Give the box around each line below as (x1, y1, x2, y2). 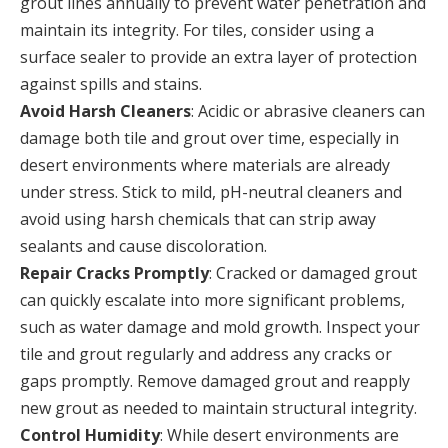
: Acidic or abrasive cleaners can (191, 100, 425, 122)
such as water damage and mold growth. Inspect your (20, 316, 420, 338)
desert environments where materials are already (20, 154, 390, 176)
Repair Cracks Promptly (20, 262, 209, 284)
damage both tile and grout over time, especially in (20, 127, 399, 149)
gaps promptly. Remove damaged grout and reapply (20, 370, 410, 392)
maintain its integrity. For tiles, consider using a (20, 19, 374, 41)
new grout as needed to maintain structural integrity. (20, 397, 417, 419)
